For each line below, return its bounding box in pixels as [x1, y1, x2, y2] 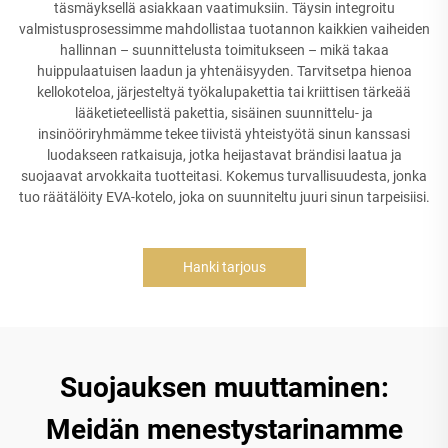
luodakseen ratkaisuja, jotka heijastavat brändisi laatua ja [46, 146, 402, 163]
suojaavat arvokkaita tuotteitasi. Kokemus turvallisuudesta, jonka [21, 167, 427, 184]
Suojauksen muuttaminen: [59, 370, 389, 404]
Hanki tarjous [182, 258, 266, 275]
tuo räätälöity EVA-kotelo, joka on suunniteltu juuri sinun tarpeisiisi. [18, 188, 430, 205]
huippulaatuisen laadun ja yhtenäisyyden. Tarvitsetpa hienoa [36, 62, 412, 79]
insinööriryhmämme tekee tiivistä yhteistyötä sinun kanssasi [38, 125, 410, 142]
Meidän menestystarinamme [45, 412, 403, 446]
